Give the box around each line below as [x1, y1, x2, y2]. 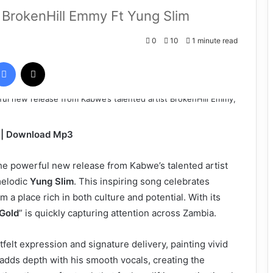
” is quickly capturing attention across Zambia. [19, 207, 216, 219]
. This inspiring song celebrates [74, 175, 210, 188]
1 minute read [190, 35, 238, 45]
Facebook [15, 57, 52, 67]
